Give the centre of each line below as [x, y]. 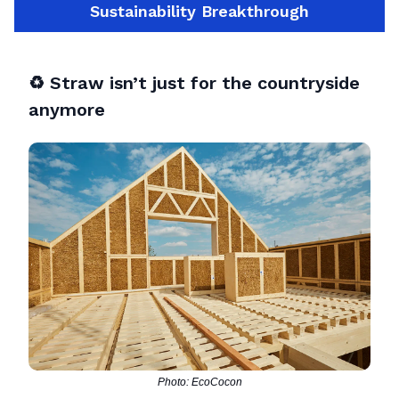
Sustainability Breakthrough [199, 12]
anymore [67, 110]
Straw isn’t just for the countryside [205, 83]
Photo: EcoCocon [199, 383]
